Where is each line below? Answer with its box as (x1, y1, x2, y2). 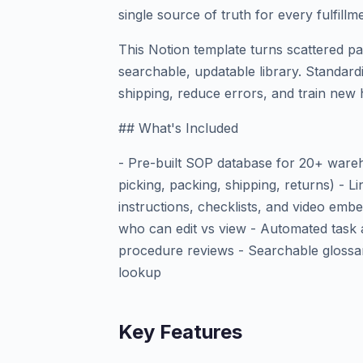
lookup (118, 264, 161, 280)
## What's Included (118, 120, 238, 136)
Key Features (118, 320, 242, 344)
